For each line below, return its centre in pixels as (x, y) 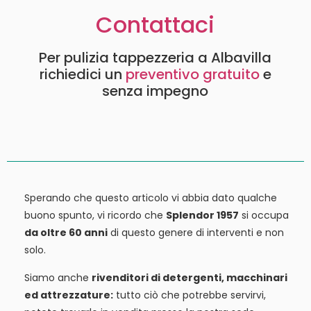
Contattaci (155, 25)
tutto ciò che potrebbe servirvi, (190, 295)
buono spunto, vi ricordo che (95, 216)
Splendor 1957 (203, 216)
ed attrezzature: (69, 295)
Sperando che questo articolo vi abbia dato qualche (151, 198)
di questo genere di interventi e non (196, 233)
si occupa (264, 216)
